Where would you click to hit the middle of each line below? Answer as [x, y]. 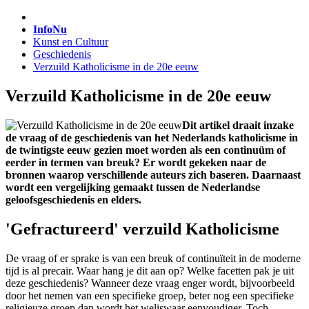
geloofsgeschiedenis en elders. [73, 199]
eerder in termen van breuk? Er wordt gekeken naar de [136, 162]
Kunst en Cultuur [71, 42]
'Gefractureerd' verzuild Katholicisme [142, 229]
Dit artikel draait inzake [238, 125]
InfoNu [50, 29]
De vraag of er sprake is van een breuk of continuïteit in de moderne [153, 258]
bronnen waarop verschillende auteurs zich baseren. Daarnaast [153, 175]
